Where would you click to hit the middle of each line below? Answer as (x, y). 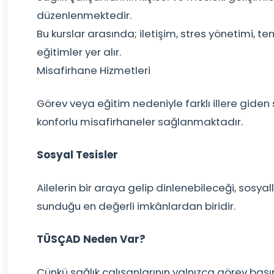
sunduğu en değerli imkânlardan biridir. (136, 206)
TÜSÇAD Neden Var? (91, 239)
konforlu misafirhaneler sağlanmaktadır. (140, 122)
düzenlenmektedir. (84, 15)
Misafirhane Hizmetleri (94, 70)
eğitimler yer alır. (79, 52)
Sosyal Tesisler (77, 155)
